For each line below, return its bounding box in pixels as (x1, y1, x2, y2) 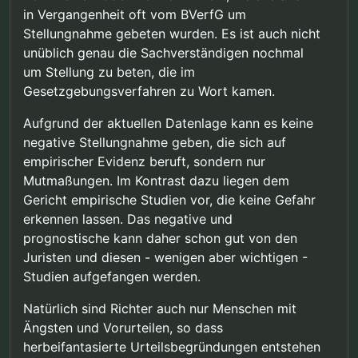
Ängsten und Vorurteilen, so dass (23, 319, 223, 336)
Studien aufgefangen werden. (23, 268, 201, 284)
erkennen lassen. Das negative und (23, 210, 233, 227)
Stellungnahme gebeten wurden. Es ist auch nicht (23, 25, 320, 42)
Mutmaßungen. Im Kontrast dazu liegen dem (23, 172, 289, 189)
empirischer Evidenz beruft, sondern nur (23, 153, 265, 169)
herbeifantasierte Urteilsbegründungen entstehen (23, 338, 320, 355)
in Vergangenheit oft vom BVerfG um (23, 6, 246, 22)
